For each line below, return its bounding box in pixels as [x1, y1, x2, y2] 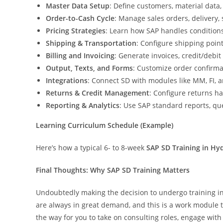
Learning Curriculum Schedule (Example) [36, 120, 173, 130]
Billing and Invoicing [46, 50, 114, 60]
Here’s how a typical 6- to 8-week [36, 142, 146, 152]
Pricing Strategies [46, 25, 106, 35]
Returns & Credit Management [46, 88, 149, 98]
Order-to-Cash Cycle [46, 13, 114, 23]
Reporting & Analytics [46, 100, 119, 110]
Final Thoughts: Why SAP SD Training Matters [36, 165, 190, 175]
